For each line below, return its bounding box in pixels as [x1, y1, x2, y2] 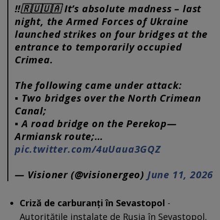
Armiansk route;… [15, 129, 104, 143]
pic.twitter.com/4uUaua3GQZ [15, 142, 161, 156]
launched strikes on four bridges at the [15, 27, 208, 41]
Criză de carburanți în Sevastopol [20, 196, 165, 209]
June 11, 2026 [147, 167, 214, 181]
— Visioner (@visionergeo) [15, 167, 147, 181]
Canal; [15, 104, 47, 117]
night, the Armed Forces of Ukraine [15, 14, 189, 28]
